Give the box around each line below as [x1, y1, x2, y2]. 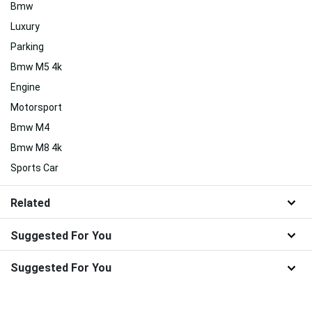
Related [10, 196, 50, 210]
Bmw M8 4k [10, 141, 62, 153]
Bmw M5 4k [10, 61, 62, 72]
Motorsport [10, 101, 62, 113]
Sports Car [10, 162, 58, 173]
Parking [10, 40, 44, 52]
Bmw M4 [10, 121, 49, 133]
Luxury [10, 20, 40, 32]
